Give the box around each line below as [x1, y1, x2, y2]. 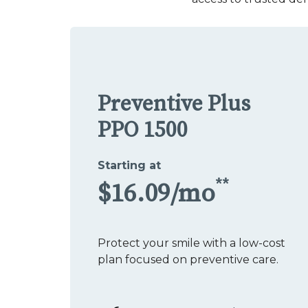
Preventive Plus [98, 90, 250, 118]
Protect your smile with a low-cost [98, 236, 285, 250]
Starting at [98, 158, 161, 172]
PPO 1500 [98, 116, 188, 144]
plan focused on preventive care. [98, 252, 278, 266]
